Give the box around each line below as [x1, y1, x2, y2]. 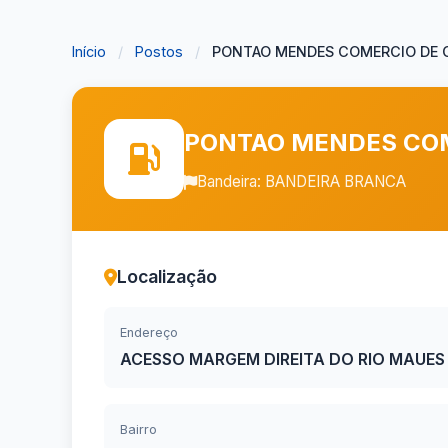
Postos [135, 43, 183, 60]
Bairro [120, 422, 157, 437]
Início [72, 43, 106, 60]
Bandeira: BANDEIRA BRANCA [197, 172, 406, 191]
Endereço [120, 325, 178, 340]
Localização [117, 266, 217, 287]
